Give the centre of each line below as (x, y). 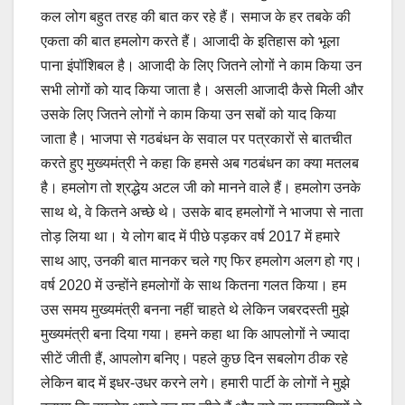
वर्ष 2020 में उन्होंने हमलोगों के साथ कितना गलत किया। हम (193, 286)
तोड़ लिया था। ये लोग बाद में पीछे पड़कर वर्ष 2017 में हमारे (190, 237)
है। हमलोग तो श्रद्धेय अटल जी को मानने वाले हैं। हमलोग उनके (201, 188)
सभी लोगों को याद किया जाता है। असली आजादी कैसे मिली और (202, 90)
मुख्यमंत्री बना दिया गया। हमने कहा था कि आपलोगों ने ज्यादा (195, 334)
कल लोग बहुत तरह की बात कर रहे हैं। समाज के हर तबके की (196, 17)
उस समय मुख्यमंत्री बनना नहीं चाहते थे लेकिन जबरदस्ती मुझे (195, 310)
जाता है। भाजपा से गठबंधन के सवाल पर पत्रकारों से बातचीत (196, 139)
